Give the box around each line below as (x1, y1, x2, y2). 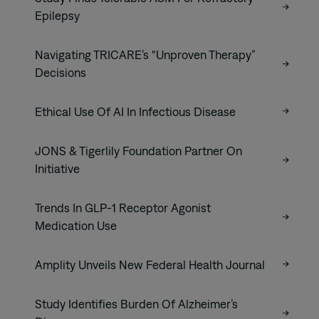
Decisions (35, 65, 86, 80)
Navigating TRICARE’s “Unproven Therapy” (35, 47, 255, 62)
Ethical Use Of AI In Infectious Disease (35, 104, 236, 119)
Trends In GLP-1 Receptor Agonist (35, 200, 211, 215)
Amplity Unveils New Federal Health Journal (35, 257, 265, 272)
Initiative (35, 161, 80, 176)
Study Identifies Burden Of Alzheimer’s (35, 296, 238, 311)
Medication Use (35, 218, 117, 233)
